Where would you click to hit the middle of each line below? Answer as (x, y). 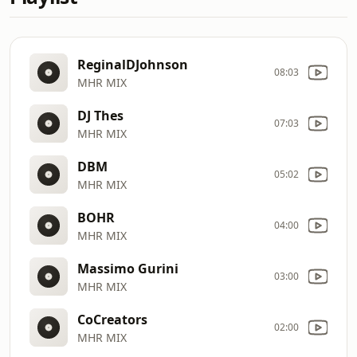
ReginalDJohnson (133, 64)
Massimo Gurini (128, 268)
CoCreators (112, 319)
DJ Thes (100, 115)
